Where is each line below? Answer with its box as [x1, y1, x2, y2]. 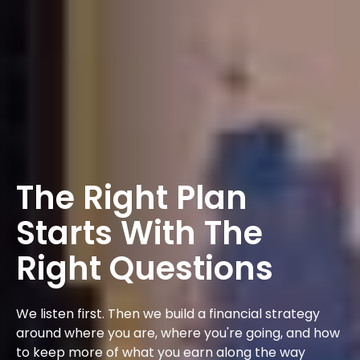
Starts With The [16, 210, 263, 256]
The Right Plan [16, 174, 247, 220]
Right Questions [16, 245, 273, 291]
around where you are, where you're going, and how [16, 323, 340, 342]
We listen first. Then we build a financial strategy [16, 304, 320, 323]
